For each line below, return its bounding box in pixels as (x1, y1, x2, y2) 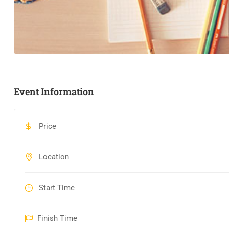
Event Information (14, 85, 94, 98)
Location (37, 152, 69, 162)
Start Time (37, 183, 75, 193)
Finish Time (37, 214, 77, 223)
